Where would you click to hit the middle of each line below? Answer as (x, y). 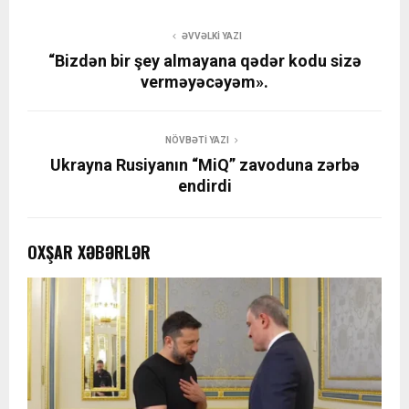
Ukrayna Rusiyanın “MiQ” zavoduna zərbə (204, 165)
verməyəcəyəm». (204, 82)
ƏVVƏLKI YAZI (212, 37)
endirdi (204, 186)
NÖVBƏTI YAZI (197, 141)
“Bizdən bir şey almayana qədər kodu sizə (204, 61)
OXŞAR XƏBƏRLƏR (89, 252)
